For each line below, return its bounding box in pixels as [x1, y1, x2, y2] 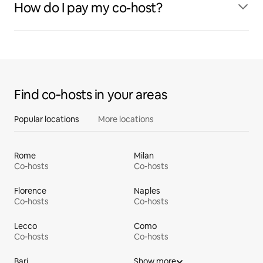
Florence [14, 186, 46, 196]
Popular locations [14, 114, 79, 124]
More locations [98, 114, 154, 124]
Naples [134, 186, 160, 196]
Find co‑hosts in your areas [14, 86, 167, 103]
